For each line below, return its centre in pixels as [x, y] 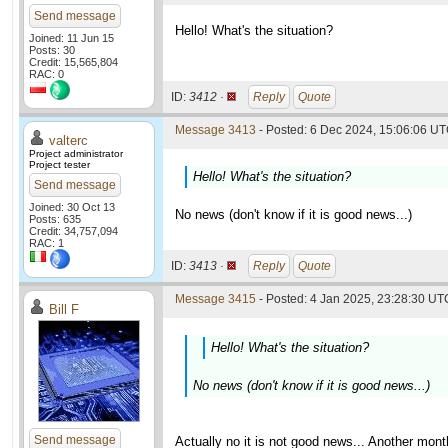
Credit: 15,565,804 [73, 62]
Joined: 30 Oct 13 [72, 207]
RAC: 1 [46, 243]
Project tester [59, 164]
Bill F [64, 309]
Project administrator [76, 153]
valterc [68, 140]
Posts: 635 [55, 219]
